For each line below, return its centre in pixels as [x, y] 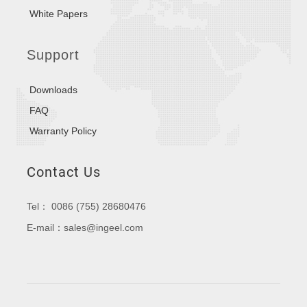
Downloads [53, 90]
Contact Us [64, 172]
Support [53, 55]
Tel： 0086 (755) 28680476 [86, 206]
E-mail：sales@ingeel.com [85, 228]
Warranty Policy [63, 131]
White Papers [59, 14]
